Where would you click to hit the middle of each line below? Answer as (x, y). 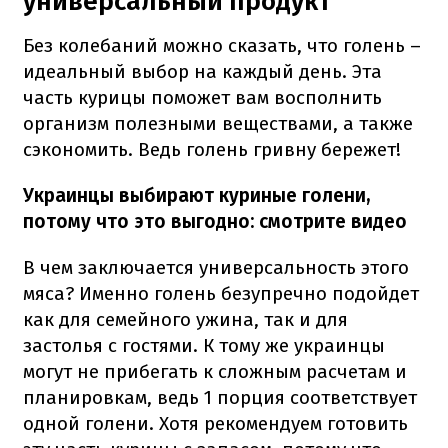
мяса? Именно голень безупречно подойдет (221, 293)
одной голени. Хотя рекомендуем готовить (215, 423)
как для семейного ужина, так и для (185, 319)
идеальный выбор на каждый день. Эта (202, 71)
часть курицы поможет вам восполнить (202, 97)
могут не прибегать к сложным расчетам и (215, 371)
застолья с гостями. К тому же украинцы (204, 345)
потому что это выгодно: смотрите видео (215, 221)
